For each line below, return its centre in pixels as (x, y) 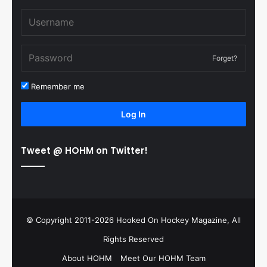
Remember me (57, 87)
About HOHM (87, 258)
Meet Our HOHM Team (163, 258)
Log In (133, 114)
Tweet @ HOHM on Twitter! (84, 151)
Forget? (225, 58)
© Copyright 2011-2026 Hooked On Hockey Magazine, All (133, 220)
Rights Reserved (133, 239)
